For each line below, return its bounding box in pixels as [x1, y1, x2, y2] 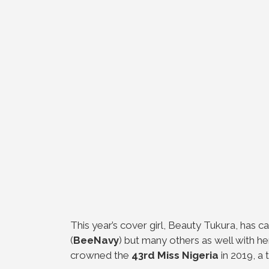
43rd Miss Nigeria [131, 249, 219, 261]
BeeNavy [73, 234, 119, 246]
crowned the [70, 249, 131, 261]
